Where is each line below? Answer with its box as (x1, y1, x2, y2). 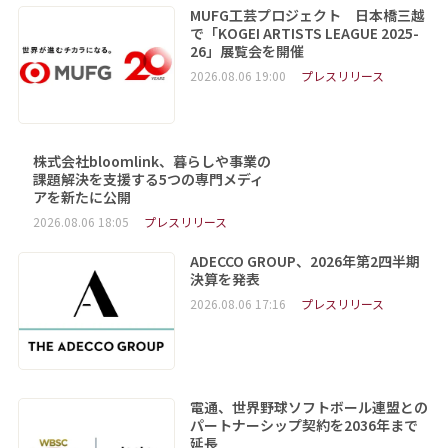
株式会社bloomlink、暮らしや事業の (32, 150, 271, 171)
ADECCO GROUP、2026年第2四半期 (189, 250, 420, 271)
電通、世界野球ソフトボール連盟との (189, 396, 428, 417)
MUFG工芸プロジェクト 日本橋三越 (189, 4, 425, 25)
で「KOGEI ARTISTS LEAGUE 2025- (189, 22, 419, 43)
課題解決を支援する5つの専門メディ (32, 168, 264, 189)
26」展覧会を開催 (189, 40, 304, 61)
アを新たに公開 (32, 186, 131, 207)
